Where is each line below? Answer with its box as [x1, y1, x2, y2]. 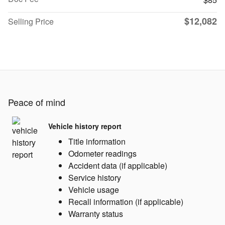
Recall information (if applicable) [68, 196, 183, 208]
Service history [68, 172, 121, 184]
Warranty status [68, 208, 123, 220]
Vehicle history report [48, 121, 122, 131]
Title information [68, 136, 126, 148]
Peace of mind [8, 95, 65, 109]
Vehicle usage [68, 184, 119, 196]
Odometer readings [68, 148, 137, 160]
